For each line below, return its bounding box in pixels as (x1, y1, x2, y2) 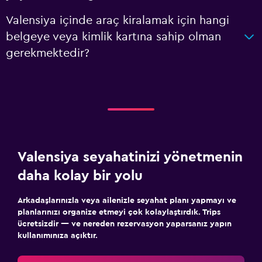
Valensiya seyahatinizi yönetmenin (18, 150, 243, 164)
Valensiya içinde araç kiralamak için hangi (6, 14, 229, 26)
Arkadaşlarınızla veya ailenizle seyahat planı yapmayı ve (18, 196, 236, 205)
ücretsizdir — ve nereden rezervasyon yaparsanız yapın (18, 219, 232, 228)
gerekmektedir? (6, 47, 89, 59)
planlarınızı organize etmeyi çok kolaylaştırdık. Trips (18, 208, 220, 216)
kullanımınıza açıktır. (18, 231, 98, 240)
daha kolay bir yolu (18, 168, 143, 183)
